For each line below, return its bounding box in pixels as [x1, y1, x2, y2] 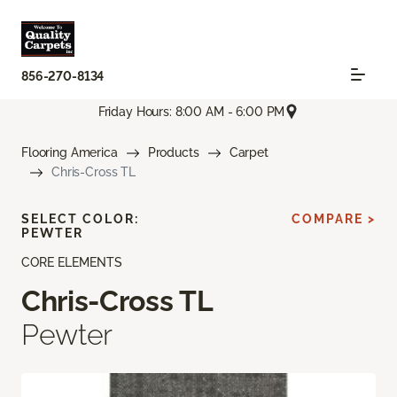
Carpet [229, 145, 269, 160]
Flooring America [21, 145, 118, 160]
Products [147, 145, 199, 160]
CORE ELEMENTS [21, 255, 122, 270]
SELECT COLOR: [21, 212, 139, 227]
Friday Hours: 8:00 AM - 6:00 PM [97, 104, 285, 119]
